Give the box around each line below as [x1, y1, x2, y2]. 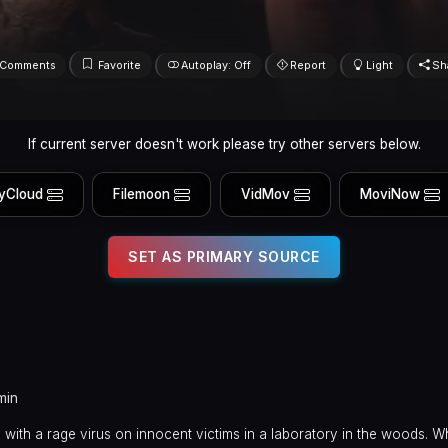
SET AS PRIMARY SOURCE [128, 247, 320, 265]
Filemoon [113, 186, 171, 203]
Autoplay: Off [180, 58, 251, 72]
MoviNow [360, 186, 421, 203]
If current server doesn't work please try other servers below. [27, 135, 421, 152]
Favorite [98, 58, 142, 72]
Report [290, 58, 327, 72]
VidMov [240, 186, 290, 203]
